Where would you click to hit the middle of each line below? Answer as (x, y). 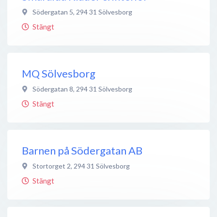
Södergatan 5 (53, 12)
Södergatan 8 (53, 89)
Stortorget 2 (52, 166)
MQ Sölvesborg (59, 73)
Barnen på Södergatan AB (82, 150)
